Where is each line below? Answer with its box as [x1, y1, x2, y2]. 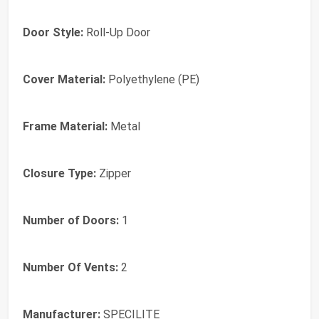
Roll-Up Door [83, 25, 150, 39]
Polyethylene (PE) [105, 72, 199, 86]
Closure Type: [23, 166, 96, 180]
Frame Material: [23, 119, 108, 133]
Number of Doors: [23, 213, 119, 227]
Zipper [96, 166, 131, 180]
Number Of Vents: [23, 260, 118, 274]
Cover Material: [23, 72, 105, 86]
